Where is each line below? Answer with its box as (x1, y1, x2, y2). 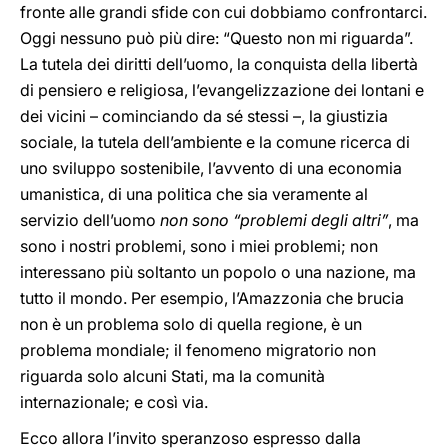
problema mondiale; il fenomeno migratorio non (20, 340, 376, 360)
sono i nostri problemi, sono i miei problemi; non (20, 236, 378, 256)
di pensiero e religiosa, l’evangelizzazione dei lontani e (20, 80, 424, 100)
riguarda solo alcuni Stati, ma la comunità (20, 366, 325, 386)
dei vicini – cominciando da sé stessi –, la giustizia (20, 106, 388, 126)
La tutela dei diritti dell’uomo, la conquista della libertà (20, 54, 418, 74)
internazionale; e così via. (20, 392, 208, 412)
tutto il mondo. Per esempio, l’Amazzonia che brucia (20, 288, 404, 308)
